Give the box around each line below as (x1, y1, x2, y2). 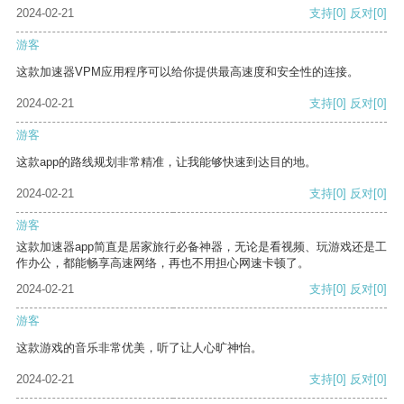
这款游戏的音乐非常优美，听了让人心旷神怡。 (16, 341, 262, 355)
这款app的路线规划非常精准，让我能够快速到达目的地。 (16, 155, 317, 170)
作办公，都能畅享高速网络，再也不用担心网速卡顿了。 (16, 256, 309, 271)
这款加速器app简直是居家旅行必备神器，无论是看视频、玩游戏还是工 (16, 240, 387, 254)
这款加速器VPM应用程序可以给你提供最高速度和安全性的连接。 (16, 65, 359, 79)
